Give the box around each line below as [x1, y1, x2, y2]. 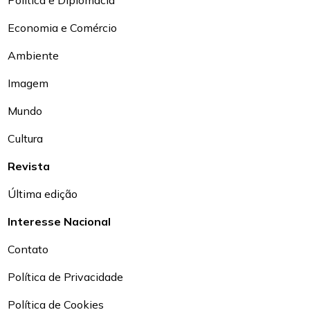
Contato [8, 242, 49, 257]
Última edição [8, 187, 78, 201]
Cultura [8, 131, 44, 146]
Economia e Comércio [8, 21, 118, 35]
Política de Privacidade [8, 270, 124, 284]
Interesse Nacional [8, 215, 111, 229]
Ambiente [8, 48, 60, 63]
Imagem [8, 76, 49, 91]
